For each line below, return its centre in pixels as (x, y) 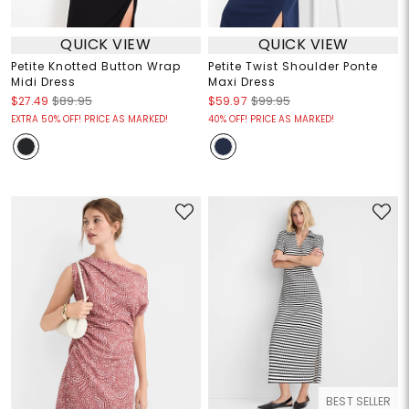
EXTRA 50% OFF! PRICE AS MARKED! (89, 119)
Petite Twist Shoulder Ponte (293, 66)
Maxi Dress (242, 81)
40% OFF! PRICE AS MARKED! (271, 119)
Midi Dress (43, 81)
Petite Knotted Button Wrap (95, 66)
